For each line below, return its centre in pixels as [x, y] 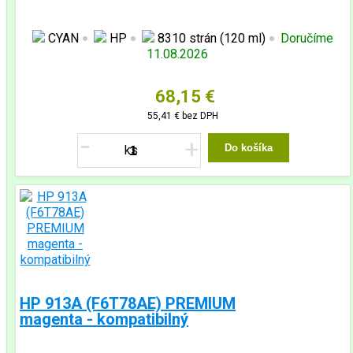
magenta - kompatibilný [104, 319]
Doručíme [307, 38]
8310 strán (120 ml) [210, 38]
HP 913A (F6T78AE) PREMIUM [128, 303]
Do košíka [248, 148]
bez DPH [199, 116]
